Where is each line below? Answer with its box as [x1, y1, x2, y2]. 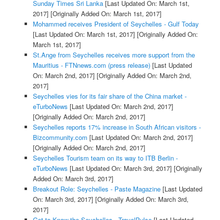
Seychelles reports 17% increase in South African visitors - [32, 122, 201, 132]
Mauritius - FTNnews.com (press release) [32, 60, 150, 70]
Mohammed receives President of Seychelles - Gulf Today [32, 19, 199, 29]
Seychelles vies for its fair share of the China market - [32, 91, 187, 101]
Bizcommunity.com [32, 133, 87, 142]
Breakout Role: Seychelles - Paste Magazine [32, 184, 161, 194]
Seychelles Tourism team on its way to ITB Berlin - [32, 153, 178, 163]
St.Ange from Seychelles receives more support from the [32, 50, 195, 60]
